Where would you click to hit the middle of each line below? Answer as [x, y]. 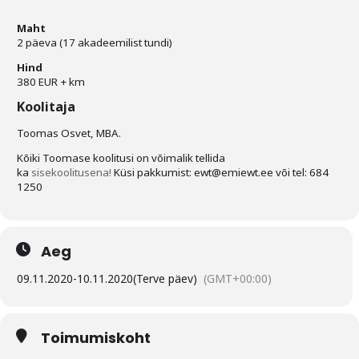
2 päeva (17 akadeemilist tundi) [95, 42]
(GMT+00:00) [238, 278]
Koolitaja [46, 107]
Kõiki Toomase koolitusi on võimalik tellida [121, 158]
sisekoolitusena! [71, 172]
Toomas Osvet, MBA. [69, 133]
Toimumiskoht [96, 338]
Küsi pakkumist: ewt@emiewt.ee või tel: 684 [221, 172]
